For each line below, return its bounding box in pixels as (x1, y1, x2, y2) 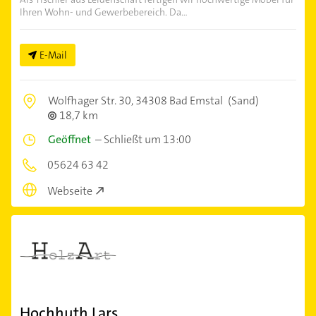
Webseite (47, 183, 92, 198)
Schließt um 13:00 (104, 132, 191, 147)
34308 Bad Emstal (135, 93, 223, 109)
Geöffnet (48, 132, 91, 147)
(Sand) (226, 93, 259, 109)
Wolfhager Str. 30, (48, 93, 135, 109)
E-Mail (39, 49, 67, 62)
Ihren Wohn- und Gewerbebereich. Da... (20, 6, 188, 19)
